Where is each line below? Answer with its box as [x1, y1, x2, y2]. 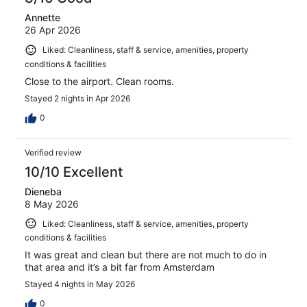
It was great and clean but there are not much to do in [25, 249, 267, 261]
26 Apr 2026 [25, 24, 81, 36]
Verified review [25, 147, 82, 158]
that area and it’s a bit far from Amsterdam [25, 261, 214, 273]
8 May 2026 [25, 197, 79, 210]
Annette [25, 12, 60, 24]
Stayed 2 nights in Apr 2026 [25, 93, 130, 103]
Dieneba [25, 185, 62, 197]
